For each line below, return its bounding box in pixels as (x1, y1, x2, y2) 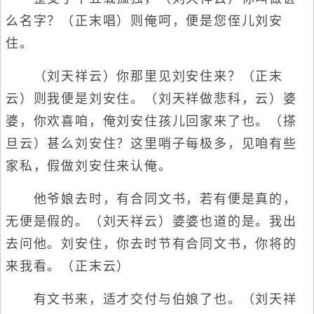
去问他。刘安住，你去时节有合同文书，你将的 (6, 237, 297, 251)
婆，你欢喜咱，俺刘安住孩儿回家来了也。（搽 (6, 114, 297, 128)
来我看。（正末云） (6, 259, 131, 273)
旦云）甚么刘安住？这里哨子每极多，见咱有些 (6, 137, 297, 151)
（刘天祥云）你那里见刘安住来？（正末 (6, 69, 283, 83)
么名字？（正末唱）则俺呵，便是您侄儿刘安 (6, 14, 283, 28)
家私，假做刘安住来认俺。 (6, 159, 172, 173)
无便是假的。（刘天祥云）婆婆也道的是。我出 (6, 214, 297, 228)
